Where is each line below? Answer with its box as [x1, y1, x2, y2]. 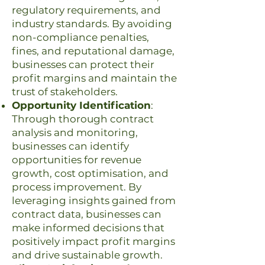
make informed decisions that [12, 222, 164, 234]
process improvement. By [12, 181, 141, 193]
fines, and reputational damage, [12, 45, 174, 57]
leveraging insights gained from [12, 195, 176, 206]
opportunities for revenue [12, 154, 141, 166]
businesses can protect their [12, 59, 154, 70]
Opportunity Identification [12, 99, 151, 111]
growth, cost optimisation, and [12, 167, 169, 179]
